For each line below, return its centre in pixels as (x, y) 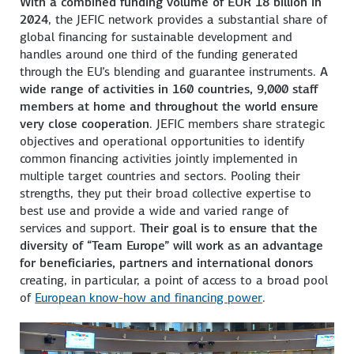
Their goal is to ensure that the (229, 228)
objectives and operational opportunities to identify (162, 141)
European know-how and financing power (149, 297)
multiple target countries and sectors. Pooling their (160, 175)
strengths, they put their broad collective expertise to (166, 193)
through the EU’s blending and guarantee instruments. (170, 71)
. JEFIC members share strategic (237, 123)
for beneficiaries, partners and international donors (167, 262)
